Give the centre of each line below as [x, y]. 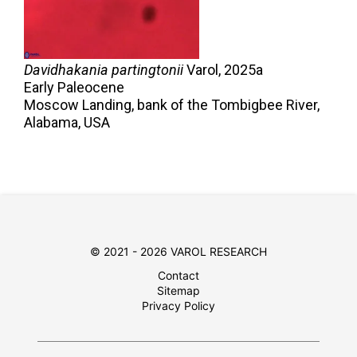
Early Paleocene [74, 87]
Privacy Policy [178, 305]
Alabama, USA [67, 122]
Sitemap [178, 290]
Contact [178, 275]
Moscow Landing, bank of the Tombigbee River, [172, 104]
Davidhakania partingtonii [104, 69]
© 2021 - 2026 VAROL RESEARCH [178, 251]
